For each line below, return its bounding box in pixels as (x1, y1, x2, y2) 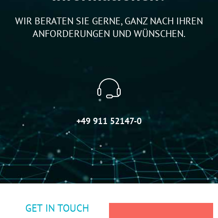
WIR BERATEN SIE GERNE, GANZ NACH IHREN (15, 15, 203, 28)
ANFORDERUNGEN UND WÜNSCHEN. (33, 27, 185, 40)
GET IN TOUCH (25, 201, 89, 215)
